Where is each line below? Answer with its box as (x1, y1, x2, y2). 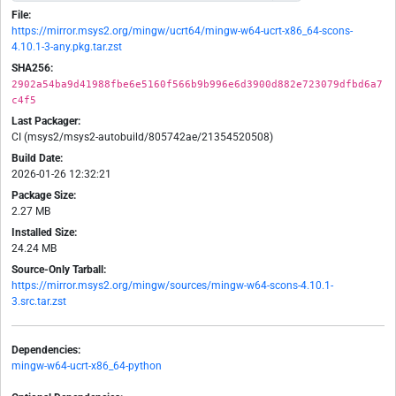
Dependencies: (11, 344, 80, 357)
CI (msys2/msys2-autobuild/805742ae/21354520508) (11, 131, 273, 144)
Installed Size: (11, 226, 77, 240)
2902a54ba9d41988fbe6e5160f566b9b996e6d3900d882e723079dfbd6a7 (11, 79, 383, 90)
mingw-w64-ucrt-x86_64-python (11, 360, 162, 373)
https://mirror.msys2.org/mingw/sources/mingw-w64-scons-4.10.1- (11, 279, 333, 293)
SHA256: (11, 62, 53, 75)
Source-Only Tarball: (11, 263, 106, 277)
